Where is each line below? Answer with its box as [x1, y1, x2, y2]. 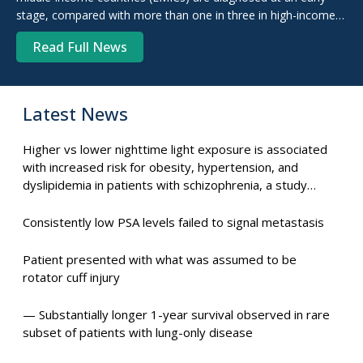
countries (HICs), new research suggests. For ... [16, 25, 261, 41]
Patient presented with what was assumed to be [23, 251, 297, 268]
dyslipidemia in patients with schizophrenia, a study [23, 177, 308, 194]
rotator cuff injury [23, 269, 121, 286]
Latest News [23, 101, 129, 126]
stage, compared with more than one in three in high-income [16, 7, 335, 23]
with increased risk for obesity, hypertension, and [23, 159, 299, 176]
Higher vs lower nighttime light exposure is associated [23, 141, 328, 158]
